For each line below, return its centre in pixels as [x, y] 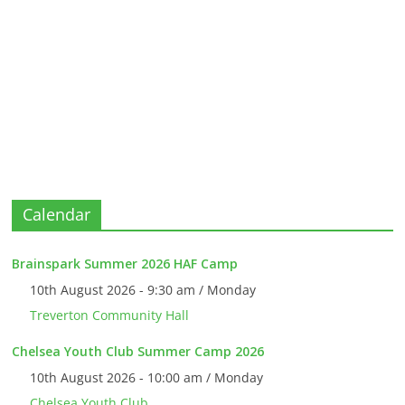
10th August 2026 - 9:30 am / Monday [143, 290]
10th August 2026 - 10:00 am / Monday [147, 378]
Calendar [57, 215]
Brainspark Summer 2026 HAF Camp [125, 264]
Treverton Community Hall [110, 316]
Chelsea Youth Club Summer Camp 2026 [138, 352]
